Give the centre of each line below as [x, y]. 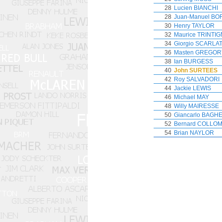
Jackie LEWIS [193, 88]
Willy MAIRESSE [196, 106]
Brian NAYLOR [194, 133]
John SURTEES [196, 70]
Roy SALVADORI [197, 79]
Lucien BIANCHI [196, 8]
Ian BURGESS [194, 61]
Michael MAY [192, 97]
